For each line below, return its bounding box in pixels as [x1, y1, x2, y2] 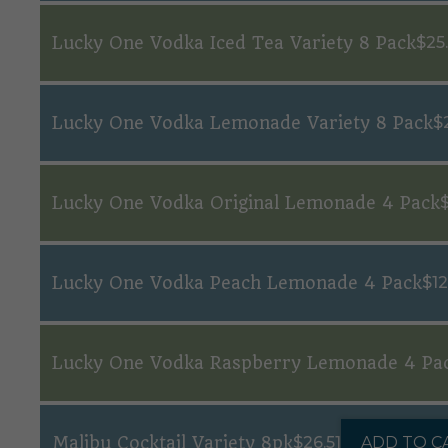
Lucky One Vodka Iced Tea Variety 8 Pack [52, 33, 416, 53]
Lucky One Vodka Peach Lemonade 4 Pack [52, 273, 422, 293]
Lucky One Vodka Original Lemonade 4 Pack [52, 193, 440, 213]
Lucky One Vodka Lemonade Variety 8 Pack [52, 113, 433, 133]
